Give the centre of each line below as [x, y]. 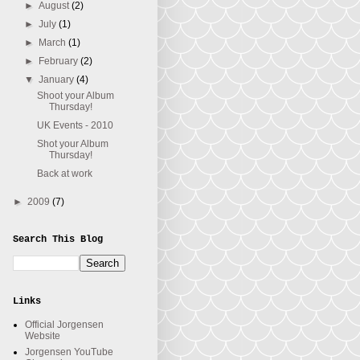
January [58, 80]
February [60, 61]
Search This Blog [58, 239]
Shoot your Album [75, 96]
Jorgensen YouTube [69, 352]
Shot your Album [72, 144]
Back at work [64, 174]
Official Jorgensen [64, 325]
